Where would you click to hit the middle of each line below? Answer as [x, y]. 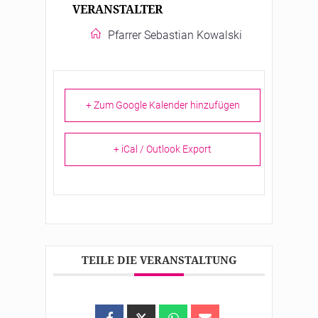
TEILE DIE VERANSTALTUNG [159, 260]
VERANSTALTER [117, 10]
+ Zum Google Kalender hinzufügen [163, 105]
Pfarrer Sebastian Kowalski [175, 35]
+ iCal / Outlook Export [163, 149]
